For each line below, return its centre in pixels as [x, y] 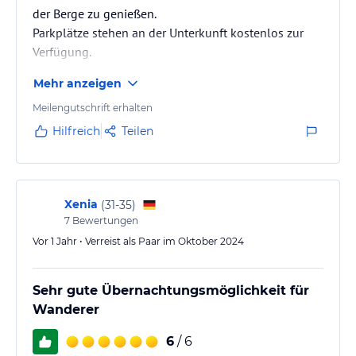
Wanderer [66, 310]
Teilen [137, 131]
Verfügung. [62, 52]
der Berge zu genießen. [95, 14]
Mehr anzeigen [77, 83]
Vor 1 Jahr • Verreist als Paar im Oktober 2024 [138, 241]
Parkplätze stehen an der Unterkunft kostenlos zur [168, 33]
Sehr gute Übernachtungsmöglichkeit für [171, 290]
